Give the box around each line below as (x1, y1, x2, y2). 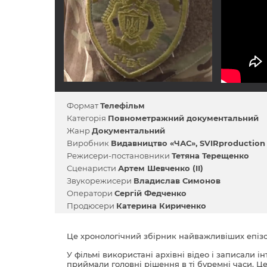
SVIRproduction (200, 138, 265, 148)
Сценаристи (67, 163, 118, 173)
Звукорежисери (67, 176, 133, 185)
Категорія (67, 113, 108, 123)
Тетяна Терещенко (172, 151, 249, 160)
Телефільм (100, 101, 145, 110)
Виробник (67, 138, 111, 148)
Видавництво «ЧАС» (111, 138, 195, 148)
